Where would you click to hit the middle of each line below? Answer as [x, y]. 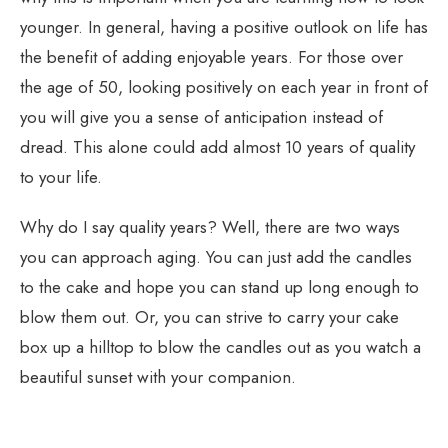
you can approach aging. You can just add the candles [216, 256]
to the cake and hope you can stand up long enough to [219, 286]
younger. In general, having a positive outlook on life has [224, 26]
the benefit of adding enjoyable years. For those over [211, 56]
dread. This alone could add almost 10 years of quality [217, 146]
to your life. [61, 176]
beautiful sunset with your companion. [158, 376]
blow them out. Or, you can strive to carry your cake [209, 316]
